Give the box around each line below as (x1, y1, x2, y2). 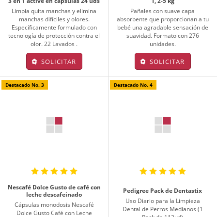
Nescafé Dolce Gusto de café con (7, 183, 101, 191)
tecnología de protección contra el (8, 31, 100, 40)
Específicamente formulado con (11, 23, 97, 31)
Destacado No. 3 (5, 81, 44, 88)
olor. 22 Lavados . (31, 39, 78, 48)
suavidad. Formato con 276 (126, 31, 199, 40)
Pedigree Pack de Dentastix (123, 186, 202, 195)
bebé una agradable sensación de (117, 23, 208, 31)
